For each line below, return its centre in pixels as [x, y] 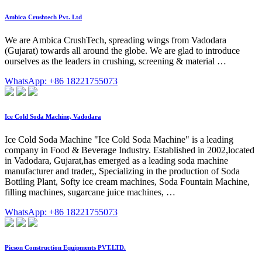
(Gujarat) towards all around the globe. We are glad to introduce [122, 51]
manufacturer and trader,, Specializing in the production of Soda [122, 171]
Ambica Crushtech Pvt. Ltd [43, 17]
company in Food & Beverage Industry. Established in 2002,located [130, 150]
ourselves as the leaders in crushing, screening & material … [116, 61]
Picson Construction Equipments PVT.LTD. [65, 248]
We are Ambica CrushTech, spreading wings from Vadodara [116, 40]
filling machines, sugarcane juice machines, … [90, 192]
